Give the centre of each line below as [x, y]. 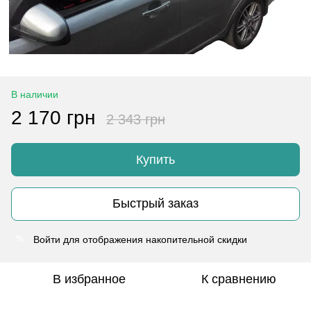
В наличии [35, 94]
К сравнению [239, 279]
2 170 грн [53, 117]
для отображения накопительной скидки [154, 239]
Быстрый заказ [155, 204]
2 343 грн [136, 119]
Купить [155, 159]
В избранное [89, 279]
